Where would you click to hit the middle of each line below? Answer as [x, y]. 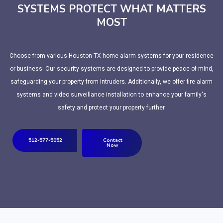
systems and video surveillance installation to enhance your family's [111, 95]
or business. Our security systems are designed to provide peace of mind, [111, 69]
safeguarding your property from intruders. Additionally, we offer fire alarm [111, 82]
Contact [112, 141]
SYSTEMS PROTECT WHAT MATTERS [111, 9]
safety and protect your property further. [111, 108]
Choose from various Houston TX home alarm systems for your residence [111, 56]
